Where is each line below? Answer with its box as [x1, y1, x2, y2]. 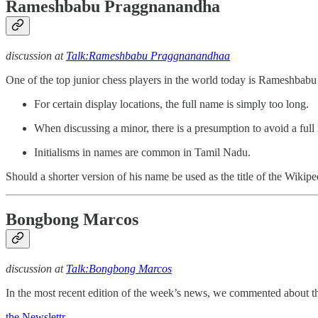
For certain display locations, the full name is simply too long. [34, 97, 309, 110]
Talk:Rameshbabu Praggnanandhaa [66, 49, 230, 62]
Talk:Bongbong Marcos [66, 262, 172, 275]
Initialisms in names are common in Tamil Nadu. [34, 146, 251, 158]
